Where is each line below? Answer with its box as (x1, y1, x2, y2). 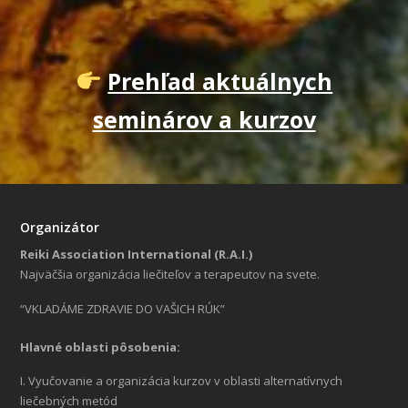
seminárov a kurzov (92, 103, 316, 135)
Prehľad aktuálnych (107, 65, 333, 97)
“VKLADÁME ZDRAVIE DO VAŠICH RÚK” (20, 300, 226, 317)
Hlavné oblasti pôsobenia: (20, 338, 181, 355)
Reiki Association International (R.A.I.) (20, 245, 253, 262)
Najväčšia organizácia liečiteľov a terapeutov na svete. (20, 265, 321, 282)
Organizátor (19, 218, 99, 236)
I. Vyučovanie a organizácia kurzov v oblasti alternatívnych (20, 372, 343, 390)
